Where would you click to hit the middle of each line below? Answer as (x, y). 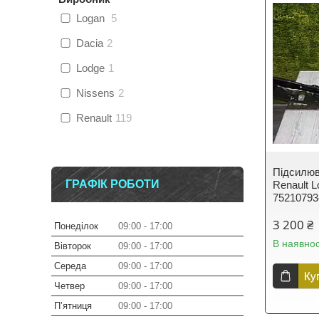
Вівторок (73, 246)
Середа (70, 266)
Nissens (95, 93)
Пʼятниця (73, 306)
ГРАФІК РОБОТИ (113, 184)
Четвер (69, 286)
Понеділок (76, 226)
